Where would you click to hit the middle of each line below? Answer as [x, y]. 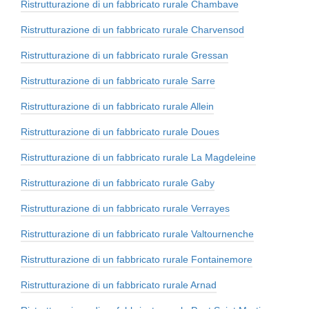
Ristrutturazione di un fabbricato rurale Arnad [119, 285]
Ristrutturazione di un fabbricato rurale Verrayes [125, 209]
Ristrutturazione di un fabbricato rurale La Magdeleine [138, 158]
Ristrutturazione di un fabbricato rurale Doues [120, 132]
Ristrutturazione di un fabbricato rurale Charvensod [132, 30]
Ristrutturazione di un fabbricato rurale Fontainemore [137, 260]
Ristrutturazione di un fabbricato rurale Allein [117, 107]
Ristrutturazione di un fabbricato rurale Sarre [118, 81]
